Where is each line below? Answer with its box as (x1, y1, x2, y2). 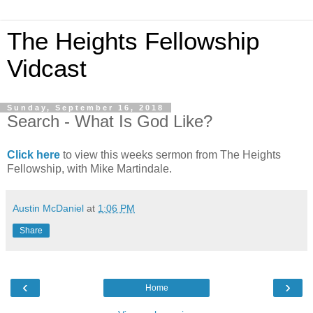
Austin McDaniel (13, 202, 84, 214)
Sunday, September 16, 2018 (7, 103, 164, 112)
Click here (7, 148, 60, 161)
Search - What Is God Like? (7, 112, 212, 131)
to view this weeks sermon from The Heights (60, 148, 281, 161)
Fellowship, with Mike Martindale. (7, 162, 172, 175)
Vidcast (7, 55, 87, 82)
